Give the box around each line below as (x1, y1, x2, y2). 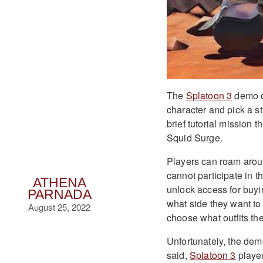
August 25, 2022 (28, 201, 91, 213)
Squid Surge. (166, 131, 222, 145)
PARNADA (27, 187, 92, 202)
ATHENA (32, 176, 86, 190)
